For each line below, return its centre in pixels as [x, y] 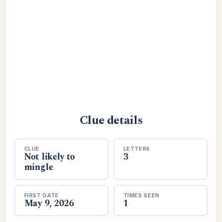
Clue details [111, 120]
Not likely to [50, 157]
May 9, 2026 [49, 203]
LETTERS [137, 148]
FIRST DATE [42, 195]
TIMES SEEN [141, 195]
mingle [38, 167]
